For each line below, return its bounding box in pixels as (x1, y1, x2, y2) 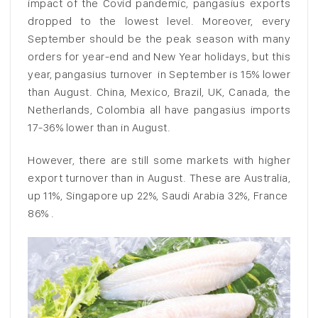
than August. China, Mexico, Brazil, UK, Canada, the (28, 84, 290, 99)
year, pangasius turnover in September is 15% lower (28, 67, 290, 81)
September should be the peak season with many (28, 31, 290, 45)
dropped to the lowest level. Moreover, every (28, 13, 290, 28)
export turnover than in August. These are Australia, (28, 170, 290, 185)
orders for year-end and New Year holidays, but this (28, 49, 290, 63)
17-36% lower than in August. (28, 120, 170, 134)
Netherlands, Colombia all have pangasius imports (28, 102, 290, 116)
